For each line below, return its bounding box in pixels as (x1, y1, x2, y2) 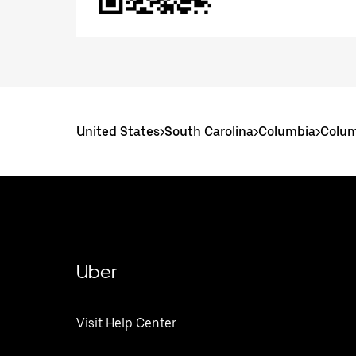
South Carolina (164, 124, 253, 139)
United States (76, 124, 160, 139)
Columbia (258, 124, 315, 139)
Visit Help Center (76, 315, 176, 331)
